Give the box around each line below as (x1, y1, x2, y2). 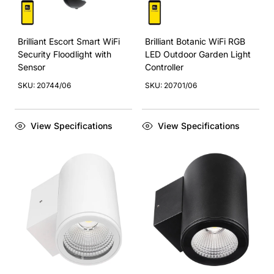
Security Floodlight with (18, 49, 111, 59)
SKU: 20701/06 (145, 81, 197, 90)
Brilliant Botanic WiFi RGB (145, 36, 245, 46)
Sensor (18, 62, 45, 72)
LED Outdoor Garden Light (145, 49, 251, 59)
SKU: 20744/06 (18, 81, 71, 90)
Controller (145, 62, 183, 72)
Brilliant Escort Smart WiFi (18, 36, 120, 46)
